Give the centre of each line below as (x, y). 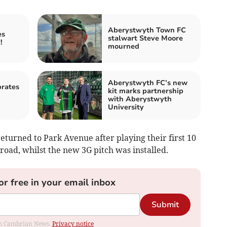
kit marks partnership (146, 91)
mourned (124, 46)
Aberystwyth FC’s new (148, 83)
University (126, 107)
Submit (165, 204)
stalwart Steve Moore (145, 38)
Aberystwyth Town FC (147, 30)
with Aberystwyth (140, 99)
